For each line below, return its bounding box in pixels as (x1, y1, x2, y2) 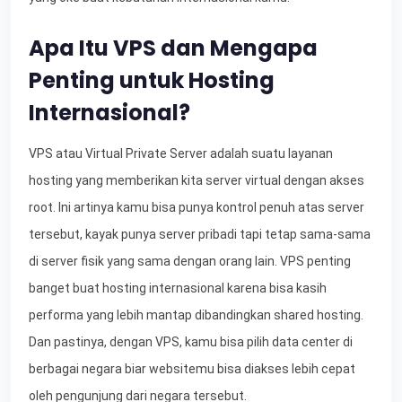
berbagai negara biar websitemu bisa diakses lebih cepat (29, 361, 355, 376)
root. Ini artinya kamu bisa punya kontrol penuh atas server (29, 199, 364, 214)
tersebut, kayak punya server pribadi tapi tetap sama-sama (29, 226, 371, 241)
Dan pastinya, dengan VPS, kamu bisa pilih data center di (29, 334, 353, 349)
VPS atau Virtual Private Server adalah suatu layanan (29, 145, 333, 161)
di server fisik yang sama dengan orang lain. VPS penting (29, 253, 351, 268)
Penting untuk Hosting (29, 65, 275, 95)
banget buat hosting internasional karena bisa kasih (29, 280, 327, 295)
